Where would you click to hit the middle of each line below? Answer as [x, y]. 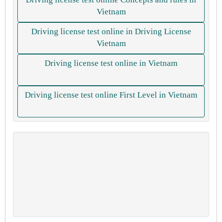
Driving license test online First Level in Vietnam [111, 95]
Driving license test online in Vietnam [111, 63]
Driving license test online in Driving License [111, 31]
